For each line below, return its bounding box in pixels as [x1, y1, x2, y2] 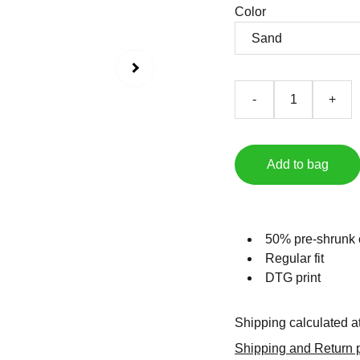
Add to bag [267, 157, 329, 171]
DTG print [265, 271, 321, 284]
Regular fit [265, 252, 324, 265]
